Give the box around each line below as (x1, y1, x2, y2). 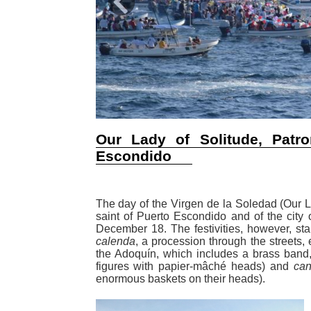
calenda (95, 235, 135, 248)
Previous (121, 1, 165, 14)
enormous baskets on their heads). (95, 273, 265, 285)
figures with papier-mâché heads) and (95, 260, 294, 273)
